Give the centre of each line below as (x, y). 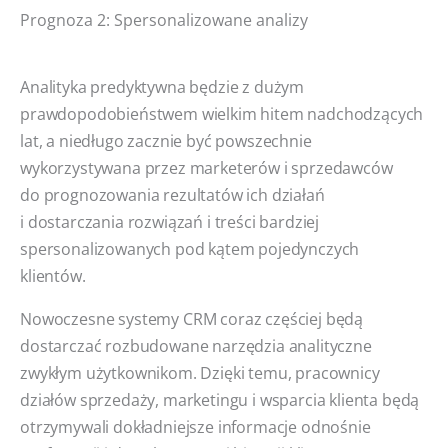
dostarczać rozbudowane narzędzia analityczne (196, 345)
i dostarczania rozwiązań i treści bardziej (170, 221)
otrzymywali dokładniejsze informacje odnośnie (195, 426)
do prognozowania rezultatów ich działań (172, 194)
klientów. (53, 275)
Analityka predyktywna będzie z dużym (162, 86)
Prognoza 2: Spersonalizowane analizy (164, 19)
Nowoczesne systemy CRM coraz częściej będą (192, 318)
